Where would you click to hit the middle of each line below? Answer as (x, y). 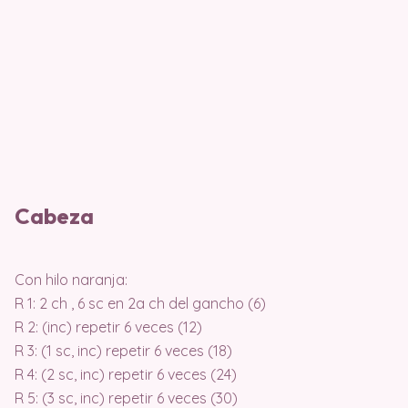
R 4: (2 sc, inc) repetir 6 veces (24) (126, 374)
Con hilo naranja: (71, 279)
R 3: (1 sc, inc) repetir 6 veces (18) (123, 350)
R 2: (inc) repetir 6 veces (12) (108, 326)
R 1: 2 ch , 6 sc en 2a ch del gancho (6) (140, 303)
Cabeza (54, 215)
